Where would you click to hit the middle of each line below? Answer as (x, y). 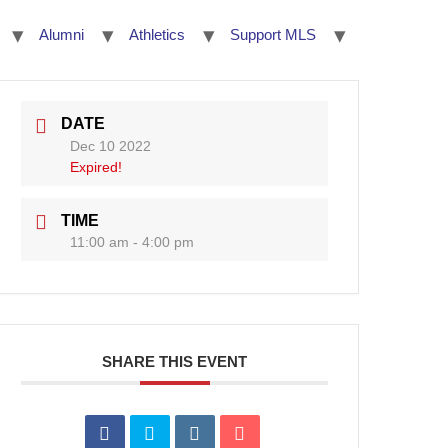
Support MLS (273, 34)
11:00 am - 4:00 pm (132, 242)
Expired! (96, 166)
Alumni (61, 34)
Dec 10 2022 (111, 145)
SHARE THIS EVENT (175, 362)
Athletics (157, 34)
